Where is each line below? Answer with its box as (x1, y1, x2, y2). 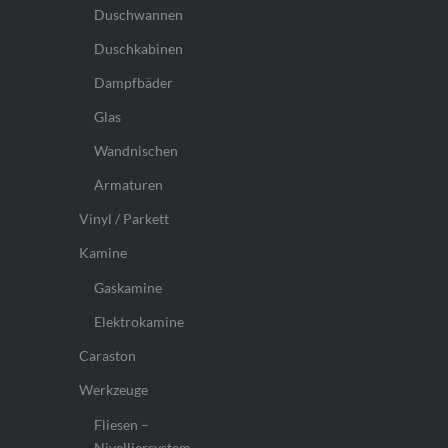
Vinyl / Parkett (78, 210, 169, 228)
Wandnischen (93, 142, 178, 160)
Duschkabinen (93, 40, 183, 58)
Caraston (78, 347, 136, 365)
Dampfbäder (93, 74, 173, 92)
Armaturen (93, 176, 163, 194)
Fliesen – (93, 416, 149, 434)
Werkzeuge (78, 381, 148, 399)
